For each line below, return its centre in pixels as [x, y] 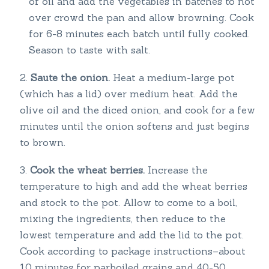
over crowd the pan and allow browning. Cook [141, 18]
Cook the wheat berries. [87, 170]
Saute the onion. [70, 78]
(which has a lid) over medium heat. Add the [128, 94]
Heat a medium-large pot [172, 78]
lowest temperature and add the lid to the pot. [131, 235]
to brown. [42, 143]
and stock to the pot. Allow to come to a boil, [128, 203]
